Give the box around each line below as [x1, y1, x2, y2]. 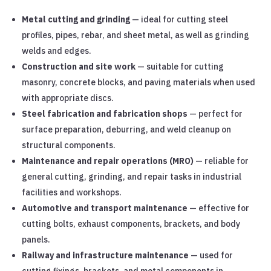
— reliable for [194, 155, 249, 166]
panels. [22, 233, 51, 245]
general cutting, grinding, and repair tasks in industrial [22, 171, 242, 182]
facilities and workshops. [22, 186, 122, 198]
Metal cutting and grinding [22, 13, 131, 25]
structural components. [22, 139, 116, 151]
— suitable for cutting [135, 60, 224, 72]
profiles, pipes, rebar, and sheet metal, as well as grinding [22, 29, 250, 41]
